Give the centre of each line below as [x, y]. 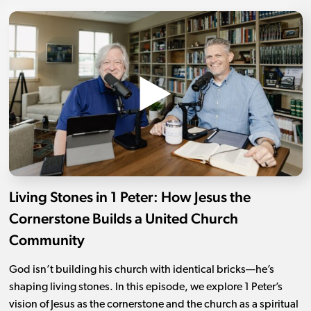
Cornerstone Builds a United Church [123, 219]
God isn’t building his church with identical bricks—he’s [141, 270]
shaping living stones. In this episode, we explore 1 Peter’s [145, 288]
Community [47, 240]
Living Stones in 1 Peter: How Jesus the [129, 197]
